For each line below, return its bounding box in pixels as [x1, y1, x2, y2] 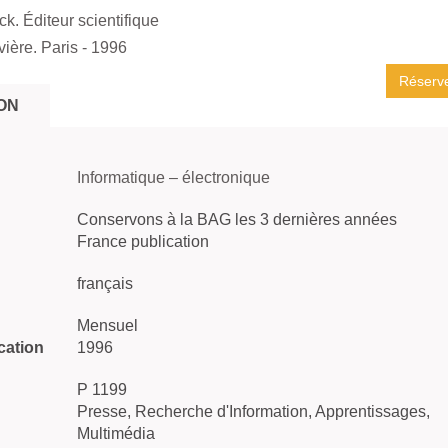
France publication [77, 233, 209, 250]
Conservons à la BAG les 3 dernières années [77, 211, 397, 228]
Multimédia [77, 425, 155, 442]
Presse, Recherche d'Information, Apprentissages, [77, 403, 430, 420]
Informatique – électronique [77, 169, 270, 186]
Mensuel [77, 317, 138, 334]
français [77, 275, 133, 292]
